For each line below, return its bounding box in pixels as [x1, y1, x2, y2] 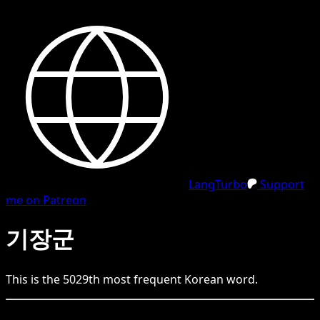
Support [257, 176, 304, 192]
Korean [184, 271, 224, 287]
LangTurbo [189, 176, 247, 192]
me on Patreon [6, 192, 86, 208]
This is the [6, 271, 63, 287]
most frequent [100, 271, 184, 287]
